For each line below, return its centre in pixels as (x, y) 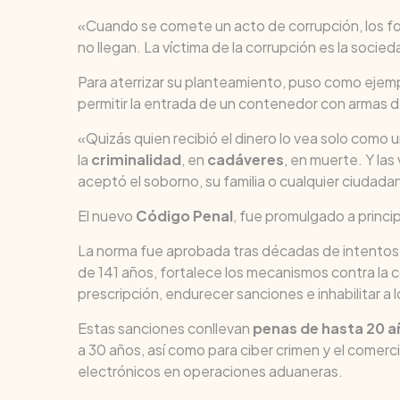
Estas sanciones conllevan (164, 328)
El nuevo (107, 215)
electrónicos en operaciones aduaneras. (210, 371)
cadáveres (246, 159)
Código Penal (184, 215)
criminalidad (136, 159)
